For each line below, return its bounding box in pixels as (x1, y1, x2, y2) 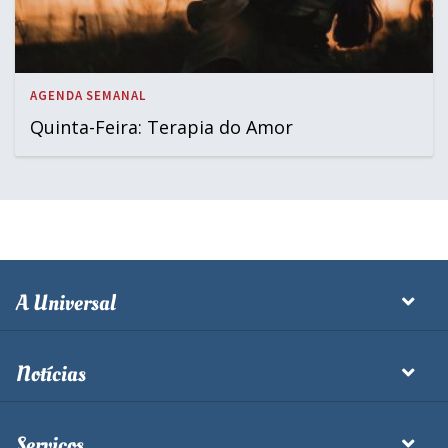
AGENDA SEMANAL (30, 86, 146, 104)
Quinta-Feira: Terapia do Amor (30, 114, 293, 139)
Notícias (16, 358, 86, 389)
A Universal (16, 287, 116, 318)
